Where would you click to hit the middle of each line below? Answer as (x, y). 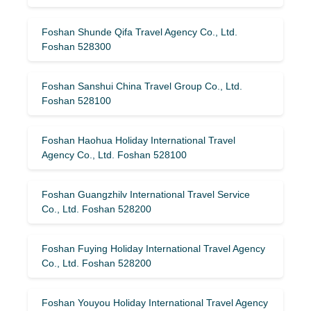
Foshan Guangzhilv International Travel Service (146, 194)
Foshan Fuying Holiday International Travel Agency (153, 248)
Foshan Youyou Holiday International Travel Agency (155, 302)
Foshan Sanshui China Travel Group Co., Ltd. (142, 86)
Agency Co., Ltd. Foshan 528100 (114, 154)
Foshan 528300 (76, 46)
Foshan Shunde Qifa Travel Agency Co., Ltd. (140, 32)
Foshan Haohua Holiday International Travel (138, 140)
